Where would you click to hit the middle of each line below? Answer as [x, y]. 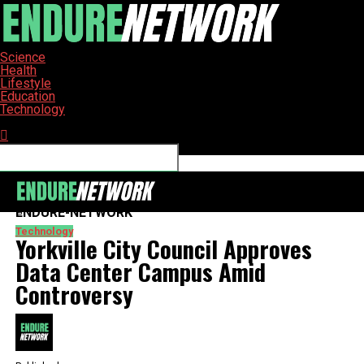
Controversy [74, 294]
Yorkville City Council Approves [163, 249]
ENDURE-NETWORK [74, 212]
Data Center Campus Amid [140, 271]
